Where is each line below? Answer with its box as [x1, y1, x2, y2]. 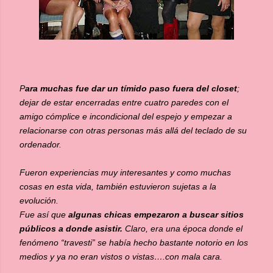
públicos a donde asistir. [19, 224, 125, 233]
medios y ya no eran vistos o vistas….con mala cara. [19, 252, 222, 261]
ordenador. [19, 140, 62, 149]
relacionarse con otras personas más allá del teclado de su [19, 126, 247, 135]
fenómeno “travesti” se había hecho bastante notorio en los [19, 238, 248, 247]
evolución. [19, 196, 58, 205]
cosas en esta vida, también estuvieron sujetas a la [19, 182, 216, 191]
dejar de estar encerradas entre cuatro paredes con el [19, 97, 229, 107]
